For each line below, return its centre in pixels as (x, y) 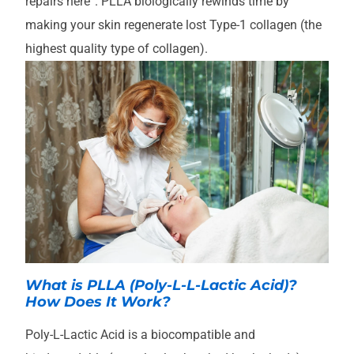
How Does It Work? (98, 301)
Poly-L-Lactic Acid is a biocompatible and (140, 334)
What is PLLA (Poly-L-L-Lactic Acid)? (161, 285)
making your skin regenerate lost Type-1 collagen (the (173, 24)
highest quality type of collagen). (117, 48)
